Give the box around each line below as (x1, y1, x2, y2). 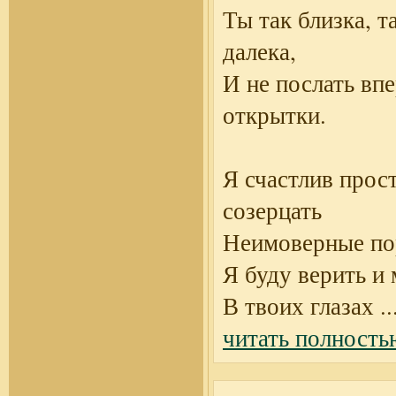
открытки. (223, 99, 326, 131)
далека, (223, 35, 296, 67)
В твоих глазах (223, 290, 374, 322)
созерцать (223, 194, 322, 226)
